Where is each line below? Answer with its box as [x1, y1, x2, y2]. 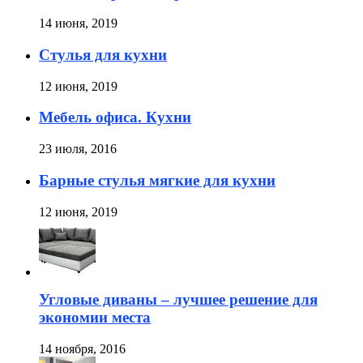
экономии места [39, 309, 151, 327]
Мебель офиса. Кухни [39, 109, 191, 126]
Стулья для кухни [39, 45, 167, 63]
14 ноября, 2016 [39, 342, 126, 356]
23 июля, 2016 [39, 142, 117, 156]
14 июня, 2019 [39, 16, 117, 31]
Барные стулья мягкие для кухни [39, 171, 275, 189]
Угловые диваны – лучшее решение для [39, 291, 318, 309]
